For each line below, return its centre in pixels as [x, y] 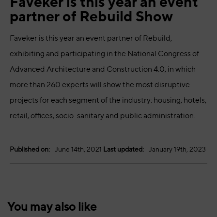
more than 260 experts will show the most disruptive [100, 84]
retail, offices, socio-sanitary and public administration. [102, 115]
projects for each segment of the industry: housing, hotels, [108, 100]
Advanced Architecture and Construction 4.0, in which [103, 69]
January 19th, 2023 [177, 149]
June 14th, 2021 [78, 149]
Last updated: [124, 149]
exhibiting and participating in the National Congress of [104, 53]
